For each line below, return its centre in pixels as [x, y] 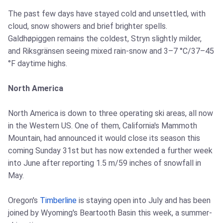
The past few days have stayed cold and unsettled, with [107, 14]
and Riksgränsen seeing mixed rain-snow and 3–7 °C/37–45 [111, 51]
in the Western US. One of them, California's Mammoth [103, 126]
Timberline [58, 201]
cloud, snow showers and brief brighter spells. [88, 26]
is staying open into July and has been [144, 201]
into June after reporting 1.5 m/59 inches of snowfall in [105, 163]
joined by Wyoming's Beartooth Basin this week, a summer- [110, 213]
